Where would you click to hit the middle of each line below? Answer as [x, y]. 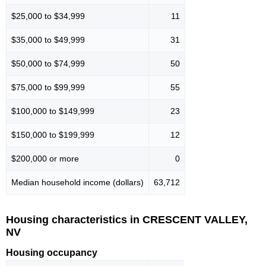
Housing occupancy [52, 253]
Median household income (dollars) [77, 182]
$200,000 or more [45, 158]
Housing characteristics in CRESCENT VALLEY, [127, 219]
